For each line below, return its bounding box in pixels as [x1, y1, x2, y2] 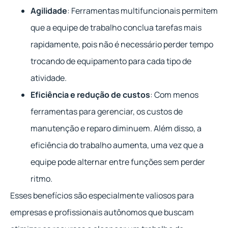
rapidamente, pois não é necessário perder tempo [31, 39, 213, 50]
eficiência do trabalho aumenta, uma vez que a [31, 139, 204, 151]
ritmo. [31, 173, 52, 185]
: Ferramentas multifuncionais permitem [67, 5, 218, 17]
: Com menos [150, 89, 198, 101]
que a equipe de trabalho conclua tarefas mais [31, 22, 202, 34]
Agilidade [31, 5, 67, 17]
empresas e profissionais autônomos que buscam [10, 207, 194, 218]
